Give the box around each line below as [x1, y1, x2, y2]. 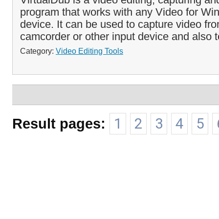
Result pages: [12, 115, 106, 131]
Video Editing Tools [56, 46, 123, 55]
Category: [20, 46, 56, 55]
